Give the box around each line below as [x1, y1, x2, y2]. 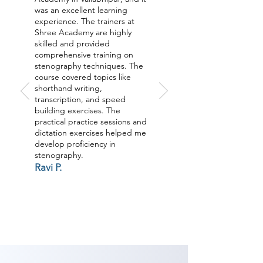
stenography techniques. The [35, 60, 143, 71]
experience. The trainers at [35, 16, 134, 26]
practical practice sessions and [35, 116, 147, 127]
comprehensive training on [35, 49, 133, 60]
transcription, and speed [35, 94, 126, 104]
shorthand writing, [35, 83, 102, 93]
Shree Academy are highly [35, 27, 131, 38]
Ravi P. [35, 161, 62, 173]
